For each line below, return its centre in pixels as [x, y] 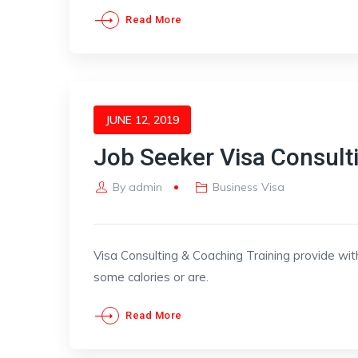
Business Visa [249, 187]
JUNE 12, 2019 [142, 120]
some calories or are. [151, 277]
